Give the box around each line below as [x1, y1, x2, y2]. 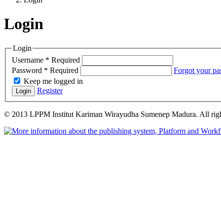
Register [37, 86, 63, 95]
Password [12, 66, 44, 75]
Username [12, 56, 45, 65]
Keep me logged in [24, 77, 83, 86]
